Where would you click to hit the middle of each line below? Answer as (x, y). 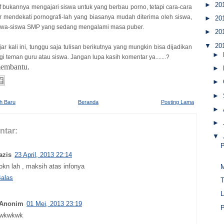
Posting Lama (177, 102)
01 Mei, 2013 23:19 (54, 204)
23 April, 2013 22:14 (43, 155)
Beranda (88, 102)
